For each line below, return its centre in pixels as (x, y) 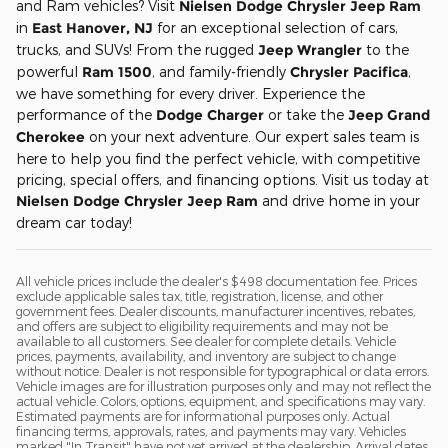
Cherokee (50, 136)
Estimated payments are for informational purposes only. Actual (203, 415)
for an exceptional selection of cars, (275, 27)
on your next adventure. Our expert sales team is (252, 136)
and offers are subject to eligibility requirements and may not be (202, 325)
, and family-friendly (221, 71)
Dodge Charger (210, 114)
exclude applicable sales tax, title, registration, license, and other (199, 295)
